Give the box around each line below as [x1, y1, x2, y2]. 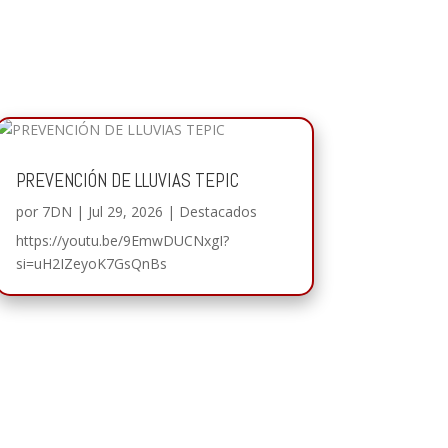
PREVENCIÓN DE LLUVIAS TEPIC [15, 167, 239, 193]
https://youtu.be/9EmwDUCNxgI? [15, 230, 229, 250]
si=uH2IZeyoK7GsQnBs [15, 253, 167, 273]
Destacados [178, 201, 257, 221]
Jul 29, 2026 [87, 201, 163, 221]
